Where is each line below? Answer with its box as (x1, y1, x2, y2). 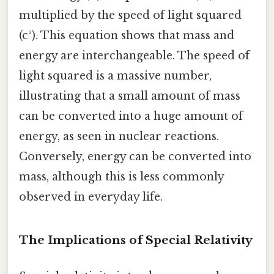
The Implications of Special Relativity (19, 233, 253, 248)
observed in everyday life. (19, 190, 163, 204)
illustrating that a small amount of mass (19, 89, 240, 103)
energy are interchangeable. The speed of (19, 49, 250, 63)
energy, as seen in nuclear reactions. (19, 130, 219, 144)
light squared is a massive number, (19, 69, 212, 83)
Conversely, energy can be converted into (19, 150, 251, 164)
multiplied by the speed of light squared (19, 9, 242, 23)
